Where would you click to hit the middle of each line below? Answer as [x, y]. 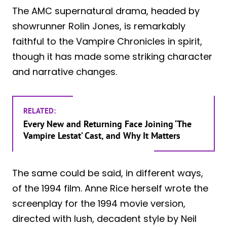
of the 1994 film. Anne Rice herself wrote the [110, 188]
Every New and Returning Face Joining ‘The [107, 124]
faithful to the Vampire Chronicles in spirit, [107, 41]
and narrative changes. [65, 71]
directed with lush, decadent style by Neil [104, 219]
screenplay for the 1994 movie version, [99, 204]
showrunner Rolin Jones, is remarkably [99, 26]
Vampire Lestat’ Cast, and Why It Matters [102, 135]
